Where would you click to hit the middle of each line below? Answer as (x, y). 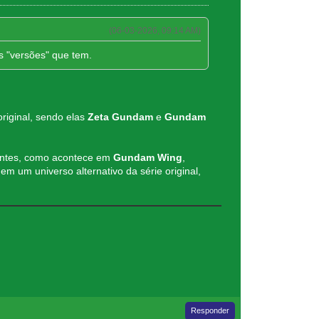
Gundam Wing (147, 158)
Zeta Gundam (120, 117)
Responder (210, 310)
